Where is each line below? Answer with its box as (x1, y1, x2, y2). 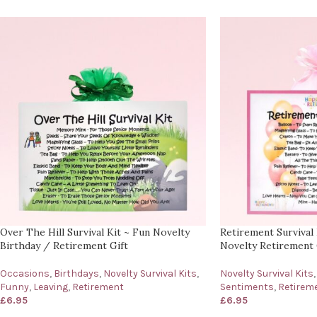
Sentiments (219, 280, 274, 293)
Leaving (33, 280, 68, 293)
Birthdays (54, 267, 99, 279)
